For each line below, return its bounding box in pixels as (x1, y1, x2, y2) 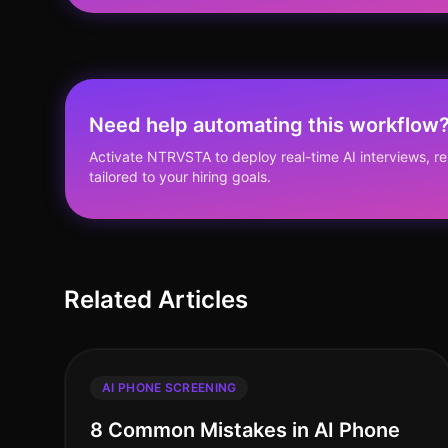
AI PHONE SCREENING (102, 380, 237, 395)
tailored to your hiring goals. (89, 168, 271, 185)
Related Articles (64, 285, 248, 314)
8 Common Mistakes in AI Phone (90, 418, 400, 442)
